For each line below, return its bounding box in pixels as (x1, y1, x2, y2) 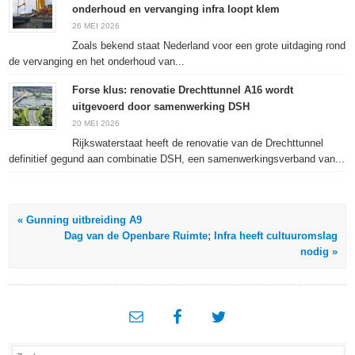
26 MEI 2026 (72, 21, 120, 30)
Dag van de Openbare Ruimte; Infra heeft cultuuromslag (63, 229, 338, 242)
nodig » (300, 245, 338, 258)
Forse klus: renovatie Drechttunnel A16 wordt (72, 83, 294, 96)
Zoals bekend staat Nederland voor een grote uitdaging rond (72, 39, 346, 52)
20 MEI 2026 (72, 118, 120, 128)
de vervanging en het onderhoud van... (9, 55, 185, 67)
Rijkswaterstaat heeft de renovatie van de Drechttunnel (72, 136, 324, 149)
